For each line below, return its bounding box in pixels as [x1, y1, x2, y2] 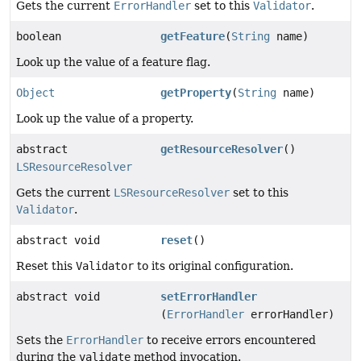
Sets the [16, 334, 66, 347]
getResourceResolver [160, 143, 284, 156]
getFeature [160, 30, 226, 44]
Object [16, 86, 55, 100]
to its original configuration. [134, 259, 293, 273]
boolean [16, 30, 61, 44]
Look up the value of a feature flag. [16, 56, 210, 69]
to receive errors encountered [143, 334, 316, 347]
